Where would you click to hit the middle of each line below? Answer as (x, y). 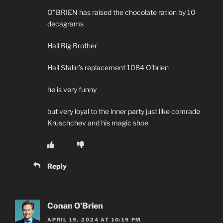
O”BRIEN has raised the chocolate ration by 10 (121, 12)
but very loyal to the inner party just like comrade (124, 111)
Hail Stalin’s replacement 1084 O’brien (108, 67)
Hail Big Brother (72, 45)
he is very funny (72, 89)
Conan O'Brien (75, 206)
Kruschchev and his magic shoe (98, 122)
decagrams (65, 23)
